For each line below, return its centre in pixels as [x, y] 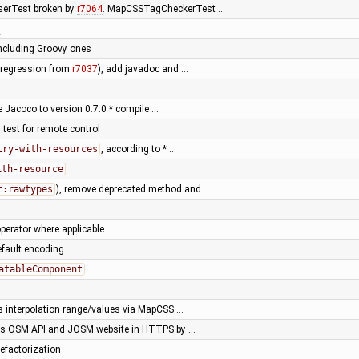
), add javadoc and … [143, 69]
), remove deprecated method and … [133, 189]
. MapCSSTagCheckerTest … [163, 8]
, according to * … [138, 149]
